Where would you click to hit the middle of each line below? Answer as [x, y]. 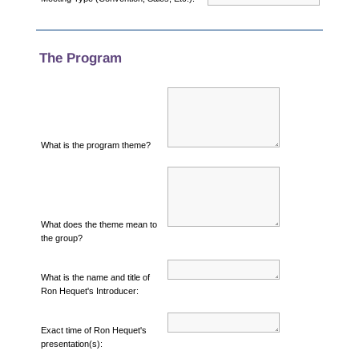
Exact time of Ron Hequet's [93, 330]
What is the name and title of [95, 277]
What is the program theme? [95, 145]
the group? [61, 238]
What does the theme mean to [99, 224]
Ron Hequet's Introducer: [89, 290]
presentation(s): [71, 343]
